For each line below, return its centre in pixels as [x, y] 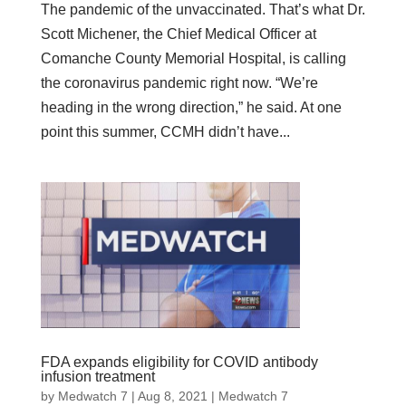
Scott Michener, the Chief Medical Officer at [178, 34]
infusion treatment [97, 376]
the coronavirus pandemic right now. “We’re [179, 82]
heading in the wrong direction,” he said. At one [191, 107]
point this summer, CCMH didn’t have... [165, 131]
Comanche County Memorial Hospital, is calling [193, 58]
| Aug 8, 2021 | [173, 396]
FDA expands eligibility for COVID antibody [179, 362]
